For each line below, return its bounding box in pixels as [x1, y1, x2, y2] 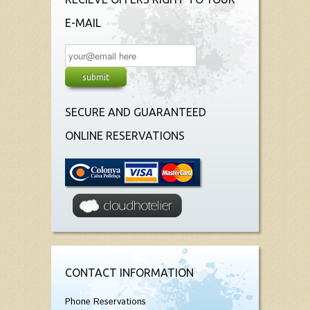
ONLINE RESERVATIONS [65, 129, 185, 143]
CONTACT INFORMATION [65, 266, 194, 280]
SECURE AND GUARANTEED [65, 106, 206, 119]
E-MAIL [65, 17, 101, 30]
